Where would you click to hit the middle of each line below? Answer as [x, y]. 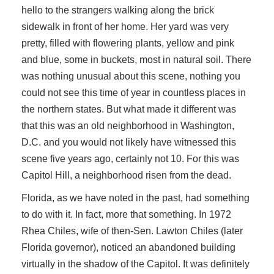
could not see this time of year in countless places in [134, 93]
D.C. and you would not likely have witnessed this [129, 142]
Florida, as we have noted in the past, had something [135, 198]
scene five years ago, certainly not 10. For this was [130, 159]
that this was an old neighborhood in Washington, [128, 126]
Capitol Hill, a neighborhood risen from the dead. [126, 175]
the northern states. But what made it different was [129, 109]
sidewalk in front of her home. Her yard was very [125, 27]
